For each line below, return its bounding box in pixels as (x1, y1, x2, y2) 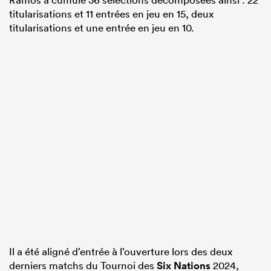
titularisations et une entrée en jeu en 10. (9, 21, 194, 34)
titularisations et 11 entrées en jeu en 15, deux (9, 7, 214, 20)
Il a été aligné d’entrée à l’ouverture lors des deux (9, 244, 232, 258)
